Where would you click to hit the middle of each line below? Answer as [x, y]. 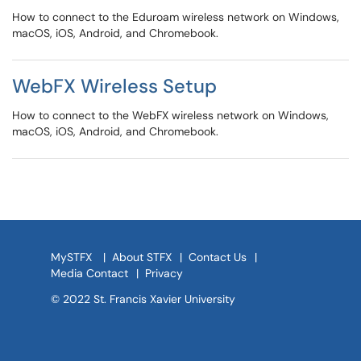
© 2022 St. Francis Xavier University [143, 299]
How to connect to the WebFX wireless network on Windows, [170, 115]
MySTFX [71, 257]
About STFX [142, 257]
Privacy [164, 273]
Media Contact [89, 273]
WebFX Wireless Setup [114, 86]
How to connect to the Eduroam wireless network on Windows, [176, 17]
